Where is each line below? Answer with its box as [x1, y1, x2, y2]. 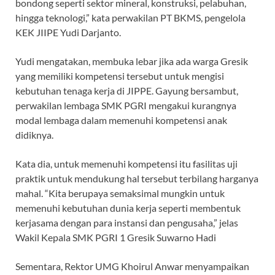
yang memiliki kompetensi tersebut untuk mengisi [15, 70, 224, 82]
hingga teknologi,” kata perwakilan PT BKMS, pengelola [15, 12, 246, 24]
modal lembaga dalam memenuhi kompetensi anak [15, 114, 227, 126]
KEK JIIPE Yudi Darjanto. [15, 26, 121, 39]
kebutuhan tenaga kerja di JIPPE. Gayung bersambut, [15, 85, 238, 97]
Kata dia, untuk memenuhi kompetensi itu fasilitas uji [15, 158, 238, 170]
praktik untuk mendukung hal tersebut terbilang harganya [15, 172, 258, 185]
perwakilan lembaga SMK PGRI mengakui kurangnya [15, 99, 236, 112]
